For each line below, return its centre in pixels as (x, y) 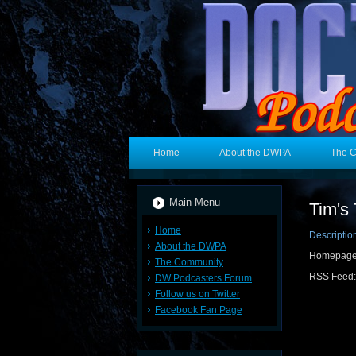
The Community (189, 262)
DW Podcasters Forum (203, 278)
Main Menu (195, 202)
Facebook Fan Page (199, 310)
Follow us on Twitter (197, 294)
